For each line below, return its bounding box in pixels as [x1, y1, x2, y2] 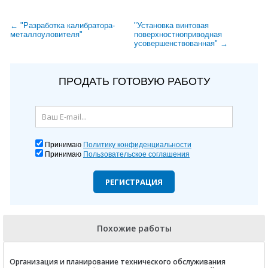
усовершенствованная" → [134, 38, 228, 48]
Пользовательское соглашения [83, 150, 190, 159]
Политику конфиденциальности [83, 140, 191, 149]
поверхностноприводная [134, 29, 222, 39]
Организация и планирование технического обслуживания [10, 256, 226, 267]
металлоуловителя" [10, 29, 83, 39]
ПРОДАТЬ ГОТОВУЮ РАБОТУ [58, 75, 210, 87]
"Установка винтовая [134, 20, 209, 30]
